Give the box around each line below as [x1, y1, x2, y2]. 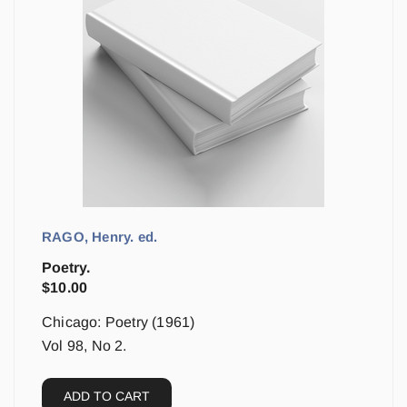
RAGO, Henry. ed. [42, 229, 158, 244]
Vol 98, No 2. [42, 338, 127, 353]
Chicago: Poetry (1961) [42, 314, 195, 330]
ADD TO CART [64, 389, 150, 403]
